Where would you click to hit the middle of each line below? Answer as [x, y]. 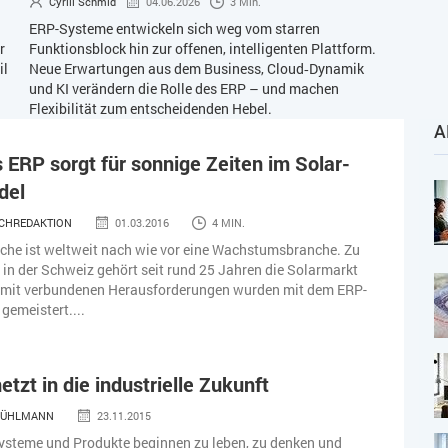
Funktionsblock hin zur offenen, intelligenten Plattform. [202, 49]
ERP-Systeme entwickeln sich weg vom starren [174, 29]
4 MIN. [228, 223]
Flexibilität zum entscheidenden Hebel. [150, 109]
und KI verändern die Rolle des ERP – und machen [184, 89]
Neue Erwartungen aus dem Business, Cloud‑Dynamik [196, 69]
